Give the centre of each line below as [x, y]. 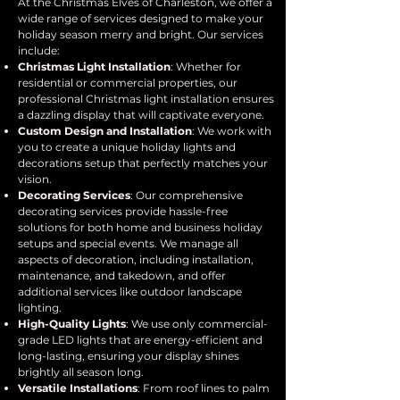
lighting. [40, 308]
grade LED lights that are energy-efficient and [140, 340]
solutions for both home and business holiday [140, 227]
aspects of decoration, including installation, [136, 259]
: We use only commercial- [197, 324]
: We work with [232, 131]
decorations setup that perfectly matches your [143, 163]
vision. [35, 179]
